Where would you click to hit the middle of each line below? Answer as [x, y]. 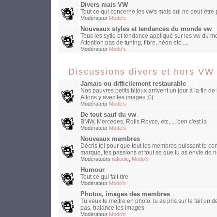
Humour [93, 170]
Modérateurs [96, 159]
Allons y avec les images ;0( [117, 98]
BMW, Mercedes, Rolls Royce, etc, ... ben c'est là [144, 122]
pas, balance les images [112, 208]
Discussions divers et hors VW [141, 72]
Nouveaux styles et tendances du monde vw [146, 29]
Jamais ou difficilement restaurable [133, 84]
